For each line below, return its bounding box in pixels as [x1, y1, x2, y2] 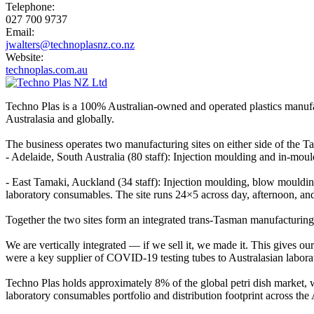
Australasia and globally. [6, 112, 114, 125]
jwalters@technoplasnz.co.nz [6, 38, 135, 50]
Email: [6, 25, 34, 38]
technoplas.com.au [6, 63, 88, 76]
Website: [6, 50, 43, 63]
